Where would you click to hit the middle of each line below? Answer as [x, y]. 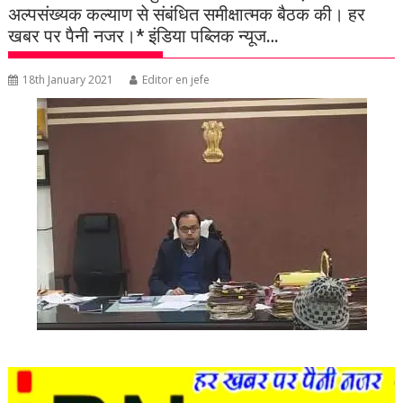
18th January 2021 [68, 80]
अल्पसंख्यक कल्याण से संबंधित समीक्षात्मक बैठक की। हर [187, 14]
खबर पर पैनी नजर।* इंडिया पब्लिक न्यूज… [144, 36]
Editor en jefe [176, 80]
